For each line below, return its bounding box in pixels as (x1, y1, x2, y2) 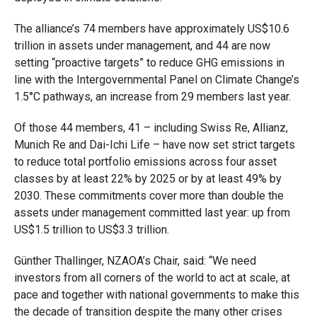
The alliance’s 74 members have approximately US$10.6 (13, 22, 289, 35)
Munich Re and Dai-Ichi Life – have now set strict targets (13, 138, 295, 151)
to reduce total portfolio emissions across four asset (13, 155, 277, 168)
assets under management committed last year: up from (13, 206, 290, 219)
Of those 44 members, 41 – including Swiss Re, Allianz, (13, 121, 288, 134)
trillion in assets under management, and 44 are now (13, 39, 270, 52)
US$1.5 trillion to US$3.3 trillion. (13, 223, 169, 236)
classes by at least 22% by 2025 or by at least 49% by (13, 172, 282, 185)
